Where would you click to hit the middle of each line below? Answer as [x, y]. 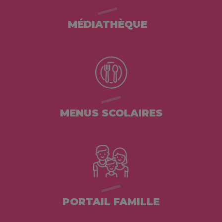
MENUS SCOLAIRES [111, 113]
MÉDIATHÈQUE [107, 25]
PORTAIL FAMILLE [111, 202]
